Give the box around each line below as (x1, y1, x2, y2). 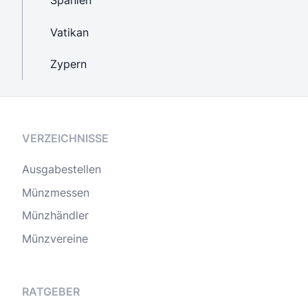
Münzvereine (22, 232, 88, 245)
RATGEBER (22, 284, 80, 298)
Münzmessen (22, 185, 89, 199)
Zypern (50, 57, 87, 71)
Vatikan (50, 25, 89, 39)
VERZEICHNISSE (22, 131, 109, 146)
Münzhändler (22, 208, 89, 223)
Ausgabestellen (22, 162, 101, 177)
